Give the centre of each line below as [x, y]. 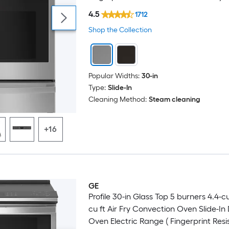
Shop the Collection [120, 30]
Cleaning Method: [117, 99]
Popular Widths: [114, 76]
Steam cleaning [174, 99]
